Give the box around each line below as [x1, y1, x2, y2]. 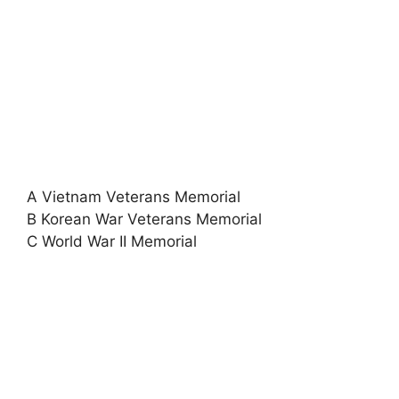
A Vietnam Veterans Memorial [27, 188, 240, 206]
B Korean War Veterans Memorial [27, 210, 262, 228]
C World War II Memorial [27, 232, 197, 250]
